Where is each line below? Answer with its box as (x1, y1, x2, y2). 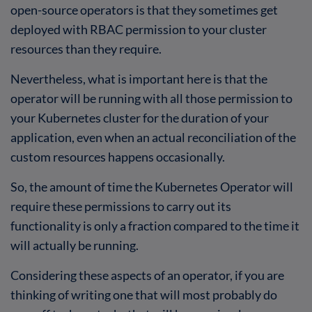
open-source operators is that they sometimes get (10, 2, 278, 17)
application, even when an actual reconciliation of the (10, 130, 296, 144)
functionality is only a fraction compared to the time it (10, 218, 299, 233)
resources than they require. (10, 41, 162, 56)
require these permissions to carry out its (10, 198, 231, 213)
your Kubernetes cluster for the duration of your (10, 110, 269, 125)
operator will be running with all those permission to (10, 91, 292, 105)
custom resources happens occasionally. (10, 149, 225, 164)
